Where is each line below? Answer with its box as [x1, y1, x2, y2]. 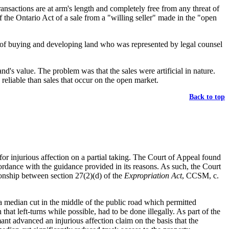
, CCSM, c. [182, 171, 219, 180]
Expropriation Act [124, 171, 182, 180]
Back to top [189, 93, 225, 101]
